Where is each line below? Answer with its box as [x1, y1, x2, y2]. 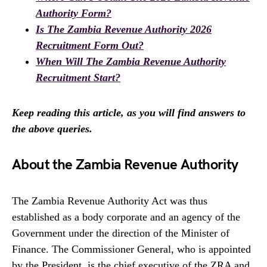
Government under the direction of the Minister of [12, 227, 229, 239]
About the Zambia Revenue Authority [12, 156, 238, 173]
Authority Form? [36, 7, 111, 19]
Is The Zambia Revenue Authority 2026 [36, 23, 212, 35]
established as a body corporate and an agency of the [12, 211, 240, 223]
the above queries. [12, 123, 92, 135]
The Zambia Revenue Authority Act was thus [12, 195, 207, 207]
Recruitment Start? [36, 72, 120, 83]
